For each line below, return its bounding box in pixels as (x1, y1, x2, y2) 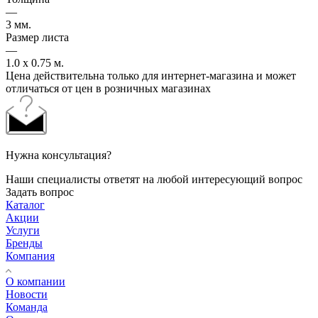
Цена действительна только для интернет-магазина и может (6, 70, 296, 82)
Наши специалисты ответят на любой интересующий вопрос (6, 173, 302, 186)
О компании (6, 275, 65, 288)
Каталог (6, 199, 45, 212)
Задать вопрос (6, 186, 74, 199)
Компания (6, 250, 55, 263)
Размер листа (6, 31, 69, 44)
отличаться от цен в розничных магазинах (6, 82, 211, 95)
